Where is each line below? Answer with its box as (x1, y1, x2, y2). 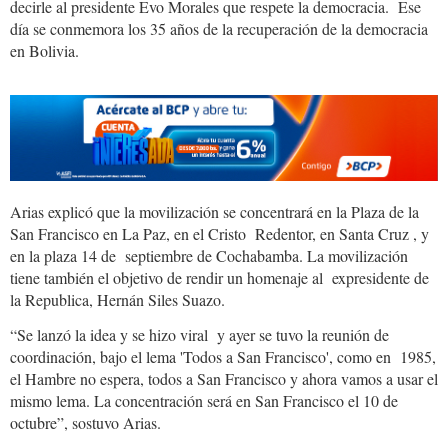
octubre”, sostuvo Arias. (10, 411, 161, 433)
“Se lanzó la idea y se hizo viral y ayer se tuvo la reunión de (10, 323, 389, 345)
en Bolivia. (10, 40, 79, 62)
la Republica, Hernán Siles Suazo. (10, 288, 225, 310)
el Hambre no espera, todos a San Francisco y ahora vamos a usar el (10, 367, 438, 389)
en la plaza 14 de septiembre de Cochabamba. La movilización (10, 244, 408, 266)
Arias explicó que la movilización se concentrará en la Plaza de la (10, 200, 419, 222)
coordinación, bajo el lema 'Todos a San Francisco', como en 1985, (10, 345, 436, 367)
